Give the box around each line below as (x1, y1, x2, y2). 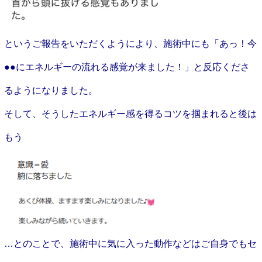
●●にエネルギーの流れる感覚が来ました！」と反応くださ (4, 61, 250, 72)
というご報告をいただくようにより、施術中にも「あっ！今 (4, 38, 257, 49)
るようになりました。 (4, 85, 98, 95)
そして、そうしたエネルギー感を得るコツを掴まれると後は (4, 108, 257, 119)
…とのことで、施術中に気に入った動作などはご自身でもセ (4, 238, 257, 249)
